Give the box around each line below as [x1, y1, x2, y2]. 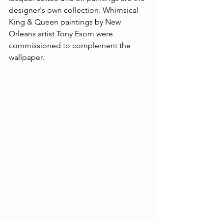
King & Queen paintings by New [9, 17, 123, 27]
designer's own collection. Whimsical [9, 5, 140, 15]
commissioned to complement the [9, 41, 133, 51]
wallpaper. [9, 53, 44, 62]
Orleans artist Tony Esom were [9, 29, 115, 39]
